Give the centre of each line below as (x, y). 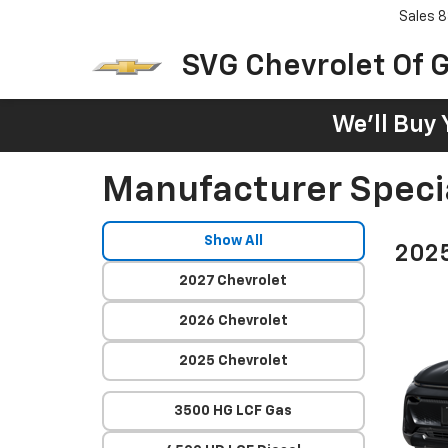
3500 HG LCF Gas (233, 411)
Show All (233, 241)
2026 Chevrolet (233, 321)
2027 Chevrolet (233, 281)
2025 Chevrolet (233, 361)
